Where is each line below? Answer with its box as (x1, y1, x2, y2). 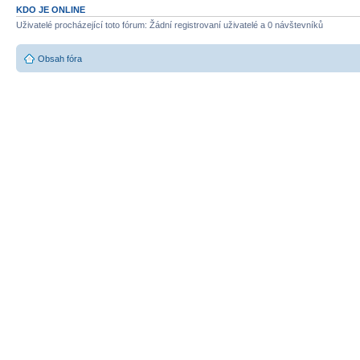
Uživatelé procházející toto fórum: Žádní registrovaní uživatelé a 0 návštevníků (16, 20, 323, 31)
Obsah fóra (38, 53, 82, 63)
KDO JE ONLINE (16, 5, 85, 15)
